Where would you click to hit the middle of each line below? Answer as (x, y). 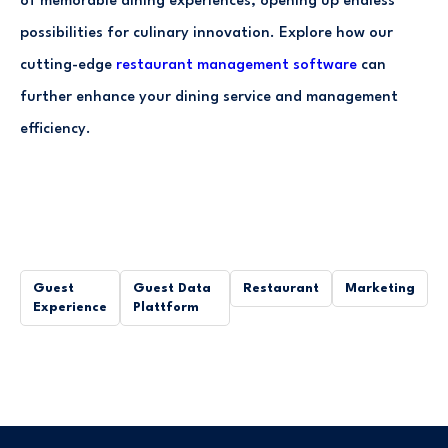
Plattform (166, 307)
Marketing (380, 288)
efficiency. (55, 129)
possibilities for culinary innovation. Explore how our (206, 33)
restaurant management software (236, 65)
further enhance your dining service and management (209, 97)
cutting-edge (68, 65)
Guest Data (172, 288)
